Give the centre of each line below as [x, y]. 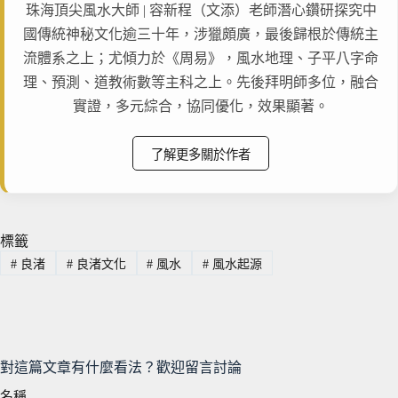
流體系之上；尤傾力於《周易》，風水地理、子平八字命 [201, 58]
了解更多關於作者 [201, 154]
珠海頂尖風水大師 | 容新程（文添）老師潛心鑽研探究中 [201, 10]
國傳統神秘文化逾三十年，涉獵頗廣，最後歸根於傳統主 [201, 34]
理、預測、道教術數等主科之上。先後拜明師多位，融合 [201, 82]
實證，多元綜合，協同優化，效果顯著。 [201, 106]
